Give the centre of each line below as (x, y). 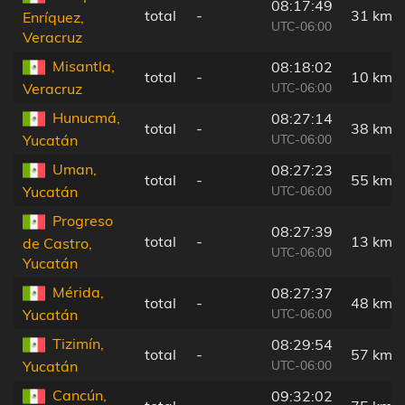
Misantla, (84, 66)
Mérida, (78, 292)
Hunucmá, (86, 117)
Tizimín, (78, 343)
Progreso (83, 220)
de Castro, (57, 244)
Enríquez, (53, 18)
